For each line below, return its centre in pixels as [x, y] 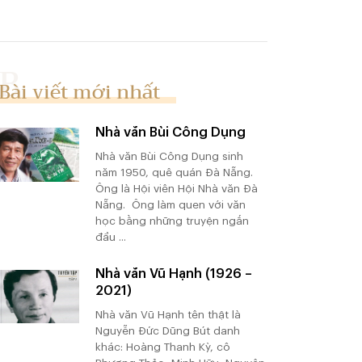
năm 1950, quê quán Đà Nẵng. [174, 172]
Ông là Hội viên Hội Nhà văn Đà [176, 188]
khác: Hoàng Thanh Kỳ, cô [162, 347]
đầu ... [110, 237]
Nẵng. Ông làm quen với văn [170, 204]
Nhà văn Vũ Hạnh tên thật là [168, 314]
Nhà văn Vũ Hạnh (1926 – [173, 273]
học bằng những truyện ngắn [172, 221]
